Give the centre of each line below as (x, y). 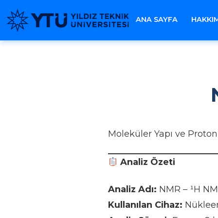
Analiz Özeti (148, 162)
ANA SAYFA (157, 20)
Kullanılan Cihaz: (145, 205)
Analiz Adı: (132, 189)
